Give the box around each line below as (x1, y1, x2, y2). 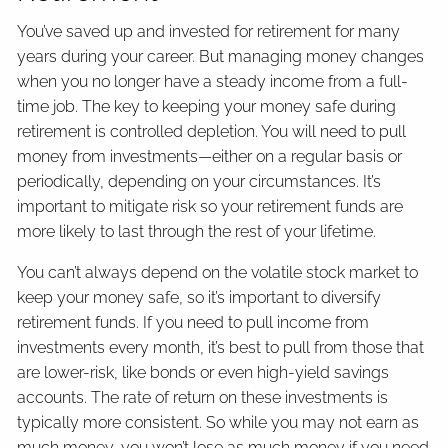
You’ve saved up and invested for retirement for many (17, 21, 401, 41)
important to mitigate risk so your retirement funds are (17, 196, 404, 216)
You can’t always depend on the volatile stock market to (17, 262, 419, 282)
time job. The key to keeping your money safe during (17, 96, 397, 116)
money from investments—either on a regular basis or (17, 146, 403, 166)
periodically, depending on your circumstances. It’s (17, 171, 382, 191)
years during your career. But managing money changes (17, 46, 425, 66)
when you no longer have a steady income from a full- (17, 71, 409, 91)
